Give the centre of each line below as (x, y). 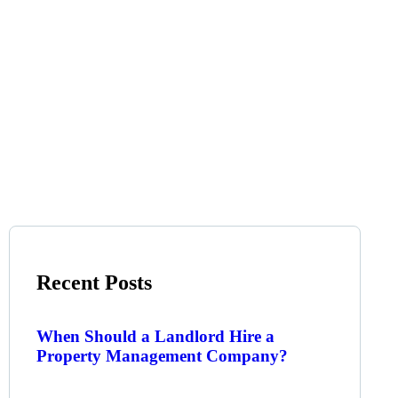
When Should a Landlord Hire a (156, 337)
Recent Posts (95, 282)
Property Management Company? (163, 356)
